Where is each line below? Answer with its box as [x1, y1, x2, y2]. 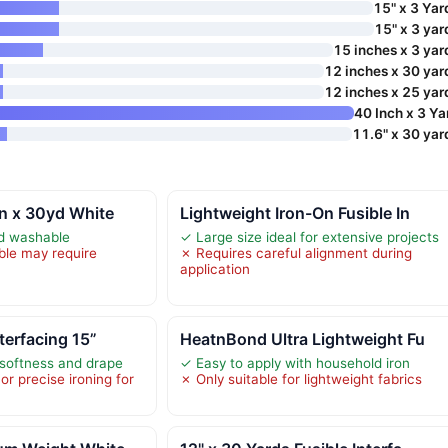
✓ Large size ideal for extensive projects [179, 228, 439, 245]
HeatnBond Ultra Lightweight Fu [179, 328, 425, 349]
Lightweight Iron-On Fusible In [179, 202, 410, 223]
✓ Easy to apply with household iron [179, 354, 410, 371]
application [179, 260, 250, 277]
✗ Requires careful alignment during [179, 244, 412, 261]
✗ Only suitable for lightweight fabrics [179, 370, 422, 387]
